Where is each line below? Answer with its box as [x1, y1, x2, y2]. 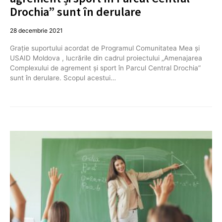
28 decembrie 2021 [10, 26, 63, 34]
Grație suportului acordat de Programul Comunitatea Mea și [10, 44, 202, 52]
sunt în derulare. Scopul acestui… [10, 73, 116, 82]
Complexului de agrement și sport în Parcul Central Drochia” [10, 63, 201, 72]
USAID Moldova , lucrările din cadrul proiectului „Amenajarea [10, 54, 202, 62]
